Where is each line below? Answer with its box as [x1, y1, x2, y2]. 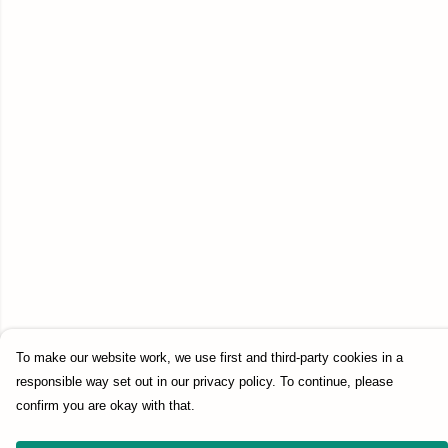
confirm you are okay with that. [16, 398, 195, 413]
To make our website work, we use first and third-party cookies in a [16, 350, 403, 365]
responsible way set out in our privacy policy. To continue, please [16, 374, 393, 389]
